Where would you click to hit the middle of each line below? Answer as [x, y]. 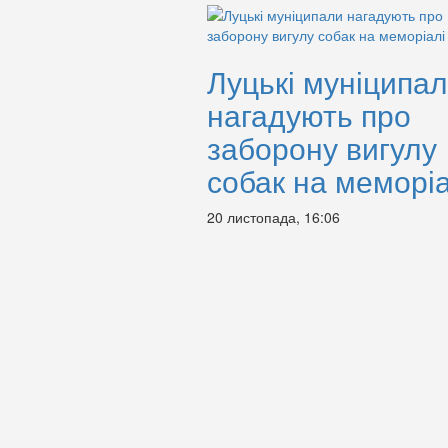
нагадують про [309, 114]
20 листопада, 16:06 [273, 217]
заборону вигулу [322, 147]
